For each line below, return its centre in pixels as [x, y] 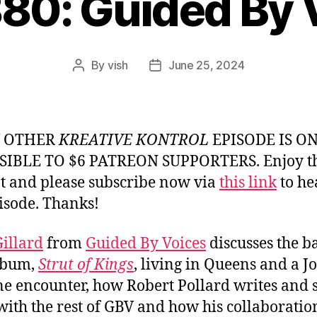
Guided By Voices [146, 243]
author [94, 83]
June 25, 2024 [206, 65]
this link [248, 183]
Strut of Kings [86, 265]
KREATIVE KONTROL [134, 140]
